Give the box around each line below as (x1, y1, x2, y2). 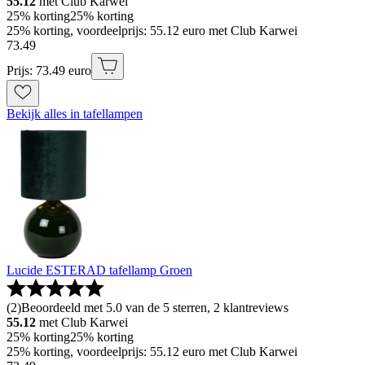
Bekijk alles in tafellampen (7, 107, 143, 121)
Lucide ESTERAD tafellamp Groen (7, 263, 192, 278)
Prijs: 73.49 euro (7, 64, 91, 78)
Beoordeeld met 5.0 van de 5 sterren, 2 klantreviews (21, 301, 288, 315)
